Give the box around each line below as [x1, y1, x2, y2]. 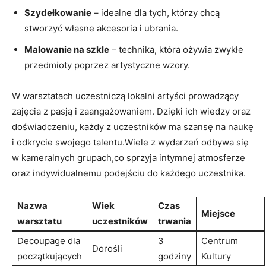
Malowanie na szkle [24, 43, 109, 55]
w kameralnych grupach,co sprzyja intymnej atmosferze [12, 151, 245, 163]
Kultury [201, 250, 231, 262]
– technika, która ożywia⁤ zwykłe [109, 43, 243, 55]
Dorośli [92, 242, 122, 254]
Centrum [201, 235, 238, 246]
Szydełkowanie [24, 7, 91, 18]
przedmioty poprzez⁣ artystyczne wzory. [24, 59, 190, 71]
